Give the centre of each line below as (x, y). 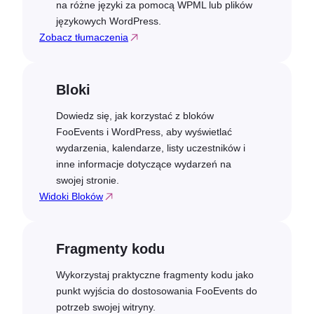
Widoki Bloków (71, 196)
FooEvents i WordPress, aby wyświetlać (144, 132)
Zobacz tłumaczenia (84, 37)
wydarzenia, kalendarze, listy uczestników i (151, 148)
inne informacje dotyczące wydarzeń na (144, 164)
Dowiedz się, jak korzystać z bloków (135, 116)
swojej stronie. (88, 180)
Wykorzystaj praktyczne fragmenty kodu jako (155, 275)
